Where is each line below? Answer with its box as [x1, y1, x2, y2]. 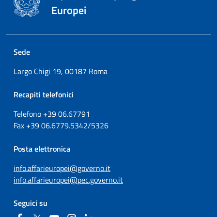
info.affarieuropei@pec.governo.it [14, 173, 123, 186]
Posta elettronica [14, 142, 70, 155]
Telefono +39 [14, 108, 58, 120]
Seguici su [14, 197, 47, 209]
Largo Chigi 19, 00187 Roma [14, 65, 108, 77]
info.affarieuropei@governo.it [14, 162, 110, 174]
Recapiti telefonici [14, 88, 74, 100]
